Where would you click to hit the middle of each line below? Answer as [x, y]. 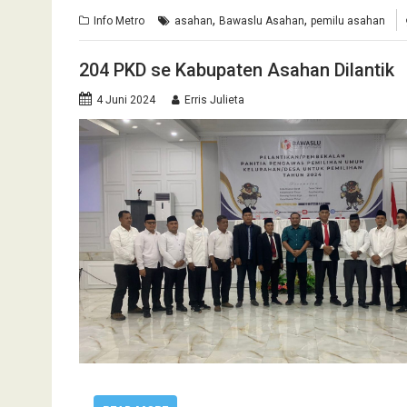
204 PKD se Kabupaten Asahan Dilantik [237, 70]
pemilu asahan [348, 20]
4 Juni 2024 [126, 100]
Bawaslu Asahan [262, 20]
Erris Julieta [214, 100]
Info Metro [119, 20]
